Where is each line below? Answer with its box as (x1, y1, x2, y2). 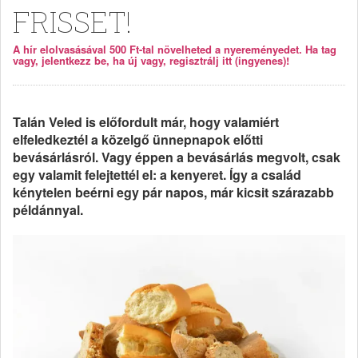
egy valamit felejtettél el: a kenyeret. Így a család (13, 165, 301, 184)
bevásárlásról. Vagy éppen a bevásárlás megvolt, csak (13, 148, 340, 166)
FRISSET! (13, 2, 132, 41)
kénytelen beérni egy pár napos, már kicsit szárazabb (13, 183, 334, 201)
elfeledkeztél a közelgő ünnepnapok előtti (13, 130, 263, 149)
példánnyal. (13, 201, 83, 219)
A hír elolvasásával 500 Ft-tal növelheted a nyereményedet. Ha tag (13, 42, 336, 57)
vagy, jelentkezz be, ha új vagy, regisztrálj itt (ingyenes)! (13, 53, 289, 68)
